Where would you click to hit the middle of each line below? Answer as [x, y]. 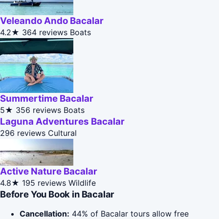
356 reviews [38, 110]
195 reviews [44, 183]
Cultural [62, 133]
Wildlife [82, 183]
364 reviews [45, 33]
